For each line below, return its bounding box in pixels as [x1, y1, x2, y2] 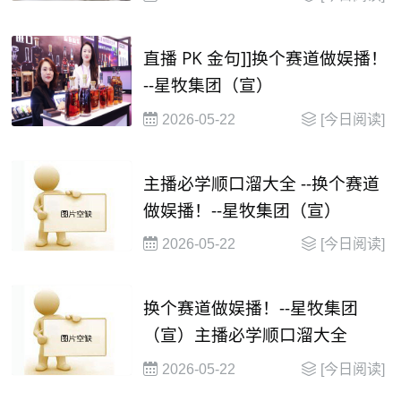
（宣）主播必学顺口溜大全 [143, 323, 348, 346]
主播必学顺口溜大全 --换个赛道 [143, 171, 380, 194]
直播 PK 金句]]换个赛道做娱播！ [143, 47, 388, 70]
